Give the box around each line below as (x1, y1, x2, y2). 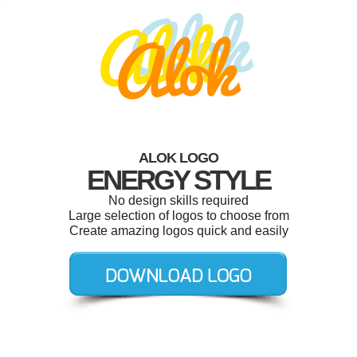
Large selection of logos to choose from (68, 209, 289, 222)
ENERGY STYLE (87, 164, 270, 195)
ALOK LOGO (139, 150, 218, 166)
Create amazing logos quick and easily (69, 224, 288, 237)
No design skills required (108, 194, 249, 207)
